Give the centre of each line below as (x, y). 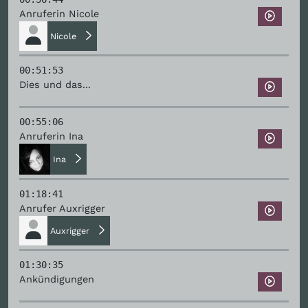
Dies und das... (55, 85)
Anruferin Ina (51, 136)
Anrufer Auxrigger (62, 209)
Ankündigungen (57, 279)
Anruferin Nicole (59, 14)
